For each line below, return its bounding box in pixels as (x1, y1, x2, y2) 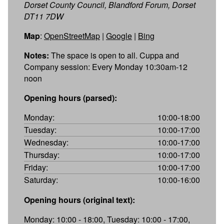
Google (106, 29, 132, 41)
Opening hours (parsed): (24, 91, 117, 103)
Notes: (24, 49, 49, 61)
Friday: (24, 161, 48, 173)
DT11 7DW (24, 10, 63, 22)
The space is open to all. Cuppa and (49, 49, 179, 61)
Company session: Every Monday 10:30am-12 (24, 60, 187, 72)
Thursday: (24, 148, 59, 160)
